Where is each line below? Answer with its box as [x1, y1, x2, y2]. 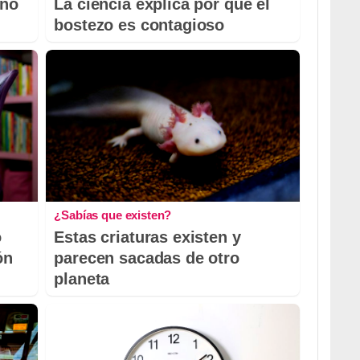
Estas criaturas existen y [54, 228, 241, 247]
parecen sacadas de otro [54, 249, 239, 268]
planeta [54, 270, 110, 288]
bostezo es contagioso [54, 16, 225, 35]
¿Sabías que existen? [54, 208, 172, 223]
